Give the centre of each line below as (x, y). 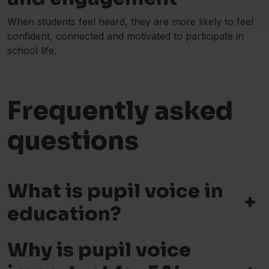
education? (64, 214)
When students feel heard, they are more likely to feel (130, 22)
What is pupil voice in (115, 191)
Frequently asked (120, 111)
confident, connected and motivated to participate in (125, 36)
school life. (32, 51)
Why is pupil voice (99, 250)
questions (73, 141)
